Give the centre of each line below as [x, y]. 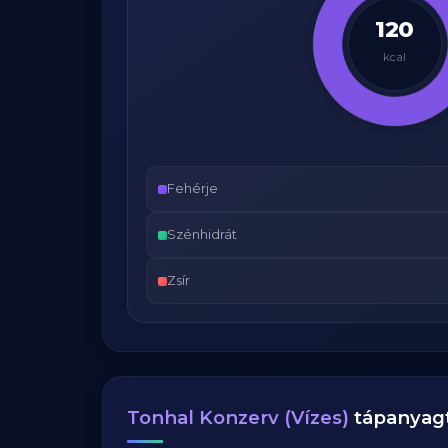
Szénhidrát [202, 234]
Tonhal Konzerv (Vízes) [238, 417]
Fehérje [192, 188]
